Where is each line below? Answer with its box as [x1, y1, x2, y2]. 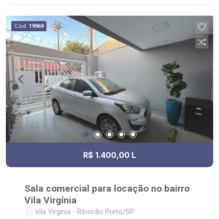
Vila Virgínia [24, 194, 77, 206]
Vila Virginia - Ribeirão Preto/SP [35, 208, 135, 217]
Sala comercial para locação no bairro [24, 182, 190, 194]
